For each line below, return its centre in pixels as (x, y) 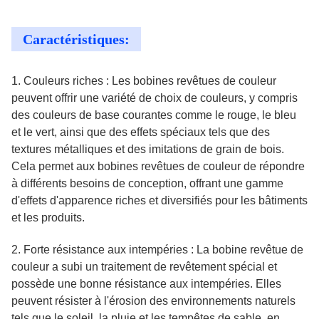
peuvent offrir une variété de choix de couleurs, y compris (155, 98)
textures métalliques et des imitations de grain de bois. (148, 149)
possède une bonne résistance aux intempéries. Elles (146, 284)
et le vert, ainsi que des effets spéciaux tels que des (141, 132)
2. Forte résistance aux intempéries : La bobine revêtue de (157, 250)
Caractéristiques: (76, 39)
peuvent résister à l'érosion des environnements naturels (153, 301)
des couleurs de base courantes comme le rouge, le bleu (154, 115)
